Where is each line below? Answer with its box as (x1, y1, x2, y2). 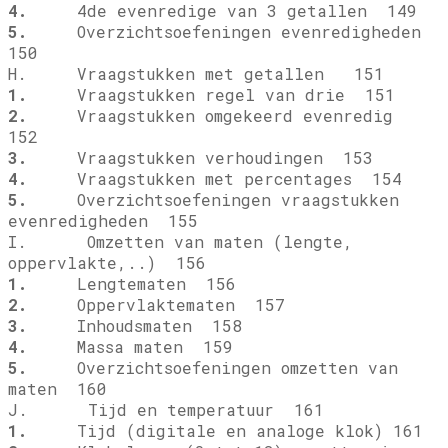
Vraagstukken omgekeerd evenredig (27, 105, 403, 127)
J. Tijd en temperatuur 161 (8, 399, 324, 421)
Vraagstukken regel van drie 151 (27, 84, 395, 106)
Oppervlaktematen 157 (27, 294, 285, 316)
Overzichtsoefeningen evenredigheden (27, 21, 431, 43)
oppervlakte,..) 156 (8, 252, 206, 274)
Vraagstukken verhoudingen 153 (27, 147, 373, 169)
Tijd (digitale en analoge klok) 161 (27, 420, 423, 442)
